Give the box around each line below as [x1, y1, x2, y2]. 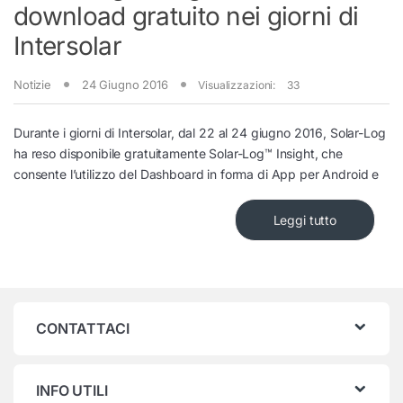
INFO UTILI [36, 381, 108, 400]
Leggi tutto [273, 212, 336, 228]
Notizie [13, 76, 52, 92]
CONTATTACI [36, 319, 130, 338]
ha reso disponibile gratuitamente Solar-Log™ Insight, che [13, 146, 344, 162]
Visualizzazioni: [198, 77, 276, 92]
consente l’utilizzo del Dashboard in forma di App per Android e [13, 166, 380, 183]
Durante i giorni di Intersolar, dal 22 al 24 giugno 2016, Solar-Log [13, 125, 386, 141]
